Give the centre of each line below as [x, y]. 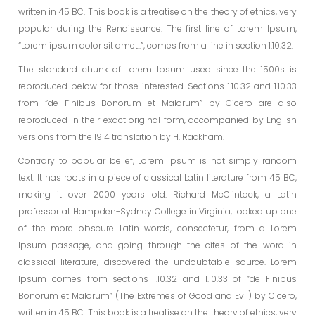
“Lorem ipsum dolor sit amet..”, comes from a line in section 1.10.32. [156, 46]
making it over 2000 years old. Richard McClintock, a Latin [157, 195]
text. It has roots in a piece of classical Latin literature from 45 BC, [157, 178]
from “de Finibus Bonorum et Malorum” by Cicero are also [157, 103]
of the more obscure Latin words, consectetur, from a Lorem [157, 229]
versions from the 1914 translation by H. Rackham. [121, 137]
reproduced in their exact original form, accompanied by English [157, 120]
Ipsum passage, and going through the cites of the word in [157, 245]
